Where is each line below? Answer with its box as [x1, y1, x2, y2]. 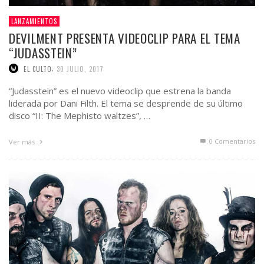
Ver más [9, 137, 37, 147]
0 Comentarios [207, 137, 255, 146]
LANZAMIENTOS [11, 16, 57, 26]
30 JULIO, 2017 [57, 64, 104, 74]
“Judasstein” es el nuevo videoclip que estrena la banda [9, 85, 231, 97]
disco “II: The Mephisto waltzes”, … [9, 110, 150, 122]
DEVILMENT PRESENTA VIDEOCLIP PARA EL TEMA [9, 28, 240, 47]
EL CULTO [24, 64, 52, 74]
